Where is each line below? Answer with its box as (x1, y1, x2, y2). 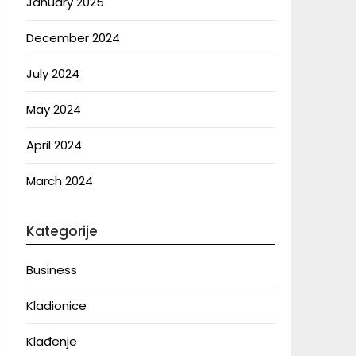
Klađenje (25, 333, 77, 350)
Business (25, 261, 77, 278)
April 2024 (25, 137, 82, 153)
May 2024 (25, 101, 81, 118)
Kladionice (25, 297, 87, 314)
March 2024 (25, 172, 93, 189)
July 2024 (25, 65, 79, 82)
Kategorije (25, 222, 98, 241)
